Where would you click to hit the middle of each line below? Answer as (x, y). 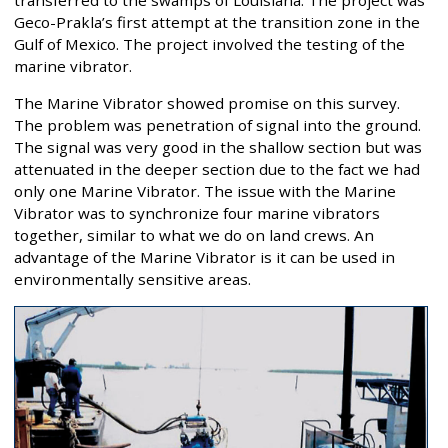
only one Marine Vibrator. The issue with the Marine (205, 191)
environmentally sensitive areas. (132, 279)
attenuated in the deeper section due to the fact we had (217, 169)
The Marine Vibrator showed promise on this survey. (207, 103)
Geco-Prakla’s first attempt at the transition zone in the (217, 21)
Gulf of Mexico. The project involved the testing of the (209, 43)
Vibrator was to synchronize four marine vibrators (197, 213)
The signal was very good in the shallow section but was (218, 147)
